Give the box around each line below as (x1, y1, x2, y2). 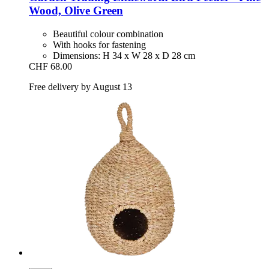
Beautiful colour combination (53, 29, 163, 40)
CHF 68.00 (29, 61, 72, 72)
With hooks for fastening (53, 40, 146, 50)
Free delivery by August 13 (29, 82, 132, 92)
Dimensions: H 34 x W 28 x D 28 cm (53, 50, 195, 61)
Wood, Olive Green (29, 4, 123, 17)
